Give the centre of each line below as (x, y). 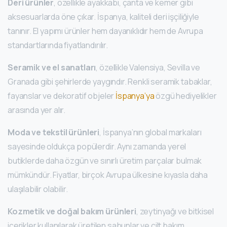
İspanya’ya (135, 96)
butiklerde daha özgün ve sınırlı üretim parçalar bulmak (105, 161)
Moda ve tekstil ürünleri (54, 133)
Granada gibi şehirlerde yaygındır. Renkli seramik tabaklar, (110, 82)
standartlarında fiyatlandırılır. (58, 45)
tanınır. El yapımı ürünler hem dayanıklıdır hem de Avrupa (105, 31)
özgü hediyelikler (185, 96)
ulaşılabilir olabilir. (38, 189)
